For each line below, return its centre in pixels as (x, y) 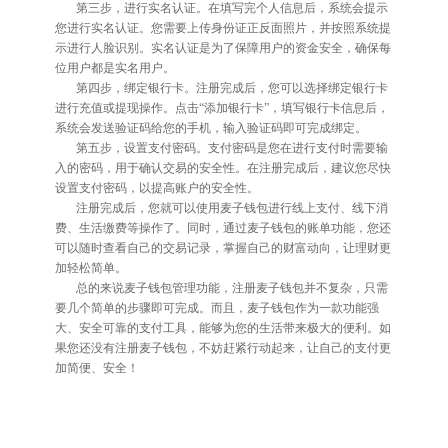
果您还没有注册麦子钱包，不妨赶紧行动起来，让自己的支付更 (222, 347)
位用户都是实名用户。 (114, 67)
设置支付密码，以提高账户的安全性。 (156, 187)
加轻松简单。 (90, 267)
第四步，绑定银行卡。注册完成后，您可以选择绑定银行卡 (231, 87)
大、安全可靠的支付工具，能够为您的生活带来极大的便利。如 (222, 327)
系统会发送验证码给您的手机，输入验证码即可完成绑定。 (210, 127)
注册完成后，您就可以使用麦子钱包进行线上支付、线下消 (231, 207)
